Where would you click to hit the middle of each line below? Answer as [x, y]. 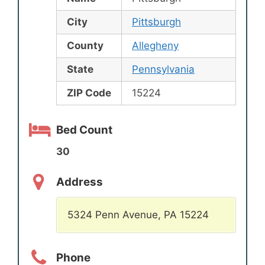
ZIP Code [89, 93]
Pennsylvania [163, 70]
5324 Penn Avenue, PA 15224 [138, 215]
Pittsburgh [156, 22]
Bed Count [84, 130]
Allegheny [155, 46]
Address [80, 182]
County [85, 46]
